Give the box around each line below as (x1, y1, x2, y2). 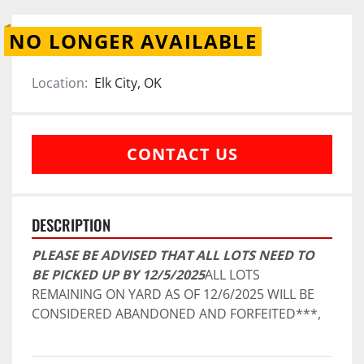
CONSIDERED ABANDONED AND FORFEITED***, (32, 304, 321, 323)
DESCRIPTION (32, 213, 110, 236)
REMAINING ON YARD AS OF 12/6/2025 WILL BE (32, 284, 314, 303)
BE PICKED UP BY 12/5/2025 (32, 265, 205, 284)
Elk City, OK (94, 73, 162, 92)
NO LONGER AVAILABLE (9, 27, 257, 54)
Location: (32, 73, 88, 92)
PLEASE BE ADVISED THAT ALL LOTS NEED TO (32, 245, 314, 264)
